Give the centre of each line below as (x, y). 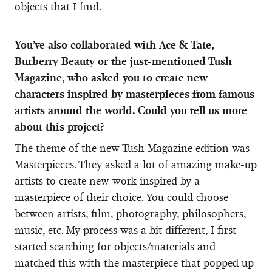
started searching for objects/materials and (115, 246)
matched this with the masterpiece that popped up (134, 263)
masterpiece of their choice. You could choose (121, 197)
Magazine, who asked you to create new (111, 77)
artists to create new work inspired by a (107, 181)
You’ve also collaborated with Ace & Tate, (114, 45)
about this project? (59, 127)
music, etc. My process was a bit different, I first (125, 230)
